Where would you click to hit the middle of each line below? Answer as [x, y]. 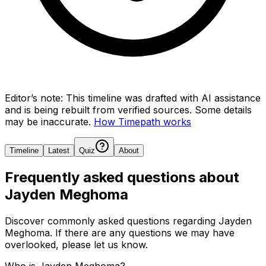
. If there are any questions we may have [142, 232]
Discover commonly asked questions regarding [112, 221]
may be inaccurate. [48, 121]
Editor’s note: [34, 98]
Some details [223, 110]
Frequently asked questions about [122, 177]
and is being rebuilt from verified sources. [98, 110]
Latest [59, 150]
